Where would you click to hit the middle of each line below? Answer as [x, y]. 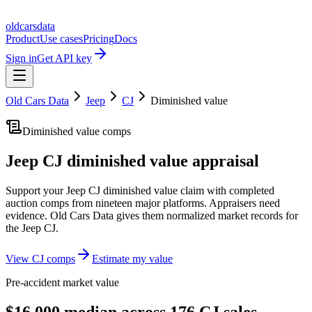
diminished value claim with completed [187, 190]
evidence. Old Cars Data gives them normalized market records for [152, 215]
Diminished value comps [77, 131]
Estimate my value [132, 258]
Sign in [21, 58]
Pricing [99, 39]
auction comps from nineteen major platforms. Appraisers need [143, 203]
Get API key [64, 58]
